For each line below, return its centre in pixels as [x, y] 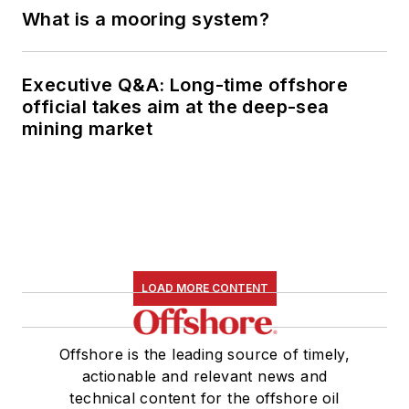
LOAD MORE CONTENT [204, 288]
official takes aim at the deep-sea [176, 106]
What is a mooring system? [146, 19]
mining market [88, 128]
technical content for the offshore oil [204, 398]
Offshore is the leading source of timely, [204, 354]
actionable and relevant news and [204, 376]
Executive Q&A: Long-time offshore [185, 84]
